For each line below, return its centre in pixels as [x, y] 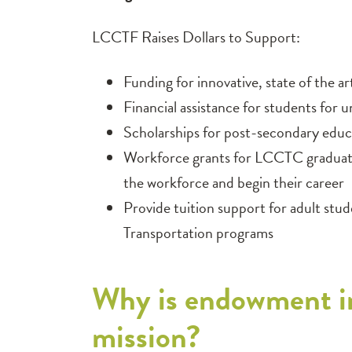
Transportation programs [198, 232]
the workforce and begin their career [234, 182]
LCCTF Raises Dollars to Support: [196, 37]
